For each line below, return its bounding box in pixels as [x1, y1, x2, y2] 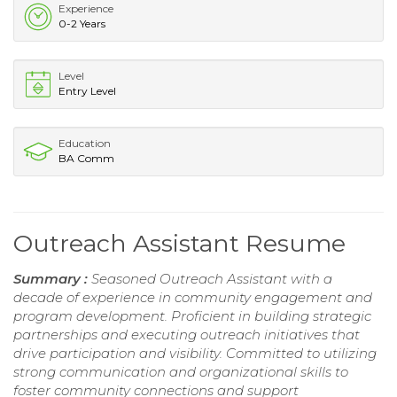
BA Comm [58, 151, 114, 165]
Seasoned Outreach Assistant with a [91, 269, 332, 287]
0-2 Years [58, 16, 105, 30]
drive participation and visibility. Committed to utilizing [13, 344, 377, 362]
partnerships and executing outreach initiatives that [13, 325, 360, 343]
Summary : [13, 269, 91, 287]
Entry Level [58, 83, 116, 97]
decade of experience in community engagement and [13, 288, 372, 306]
